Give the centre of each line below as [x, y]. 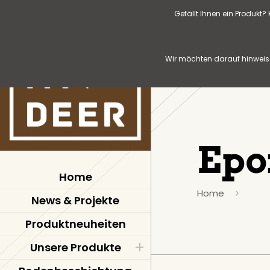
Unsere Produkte [75, 247]
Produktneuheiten [75, 224]
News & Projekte [75, 200]
